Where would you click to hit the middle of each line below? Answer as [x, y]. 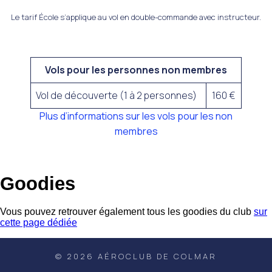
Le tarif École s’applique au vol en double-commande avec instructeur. [136, 17]
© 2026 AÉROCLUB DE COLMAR [136, 256]
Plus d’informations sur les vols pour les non [136, 116]
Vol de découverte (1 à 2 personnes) [116, 95]
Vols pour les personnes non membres [136, 70]
